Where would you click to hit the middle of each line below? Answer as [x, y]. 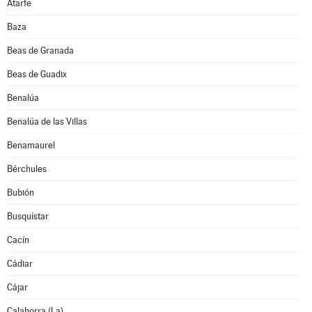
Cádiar [20, 264]
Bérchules [27, 169]
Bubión [21, 193]
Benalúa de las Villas [47, 122]
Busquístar [28, 216]
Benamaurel [31, 145]
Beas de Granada [40, 50]
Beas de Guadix [37, 74]
